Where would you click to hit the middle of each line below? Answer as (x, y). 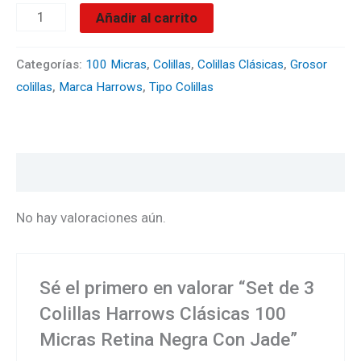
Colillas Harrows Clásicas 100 (163, 313)
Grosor (309, 65)
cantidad (42, 34)
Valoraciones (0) (68, 172)
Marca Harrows (101, 87)
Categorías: (51, 65)
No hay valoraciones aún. (91, 218)
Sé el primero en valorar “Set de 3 (177, 288)
